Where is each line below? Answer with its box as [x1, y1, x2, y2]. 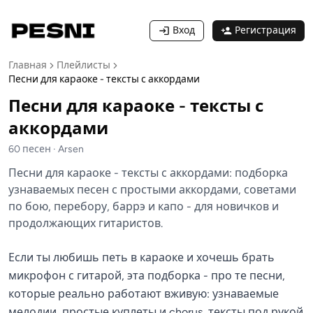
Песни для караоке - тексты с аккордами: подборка [8, 166, 288, 180]
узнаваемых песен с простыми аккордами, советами [8, 183, 296, 196]
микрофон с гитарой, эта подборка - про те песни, [8, 269, 285, 282]
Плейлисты [57, 59, 110, 71]
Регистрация [235, 24, 296, 36]
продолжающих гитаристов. [8, 217, 163, 230]
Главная [8, 59, 47, 71]
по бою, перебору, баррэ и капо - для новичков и [8, 200, 279, 213]
